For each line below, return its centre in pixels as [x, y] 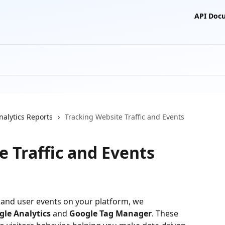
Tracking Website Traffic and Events [125, 117]
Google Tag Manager [110, 213]
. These [166, 213]
